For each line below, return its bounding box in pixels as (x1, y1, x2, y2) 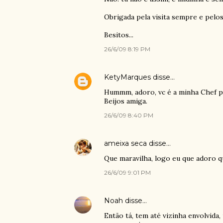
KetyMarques (104, 73, 151, 82)
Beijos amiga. (104, 97, 147, 106)
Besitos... (104, 30, 133, 39)
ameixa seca (104, 139, 147, 148)
